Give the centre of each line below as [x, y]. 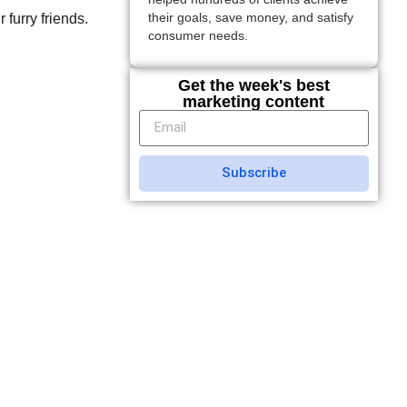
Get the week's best [253, 85]
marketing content [254, 101]
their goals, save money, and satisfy [250, 18]
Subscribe [253, 173]
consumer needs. [198, 36]
